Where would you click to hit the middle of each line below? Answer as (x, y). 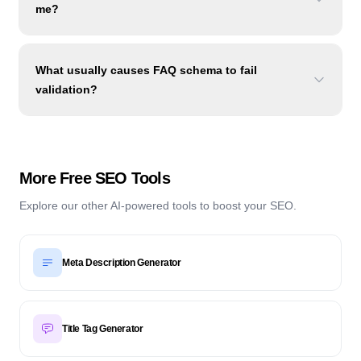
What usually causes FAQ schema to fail (146, 70)
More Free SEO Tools (95, 178)
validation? (66, 89)
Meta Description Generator (122, 263)
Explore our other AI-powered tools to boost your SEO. (158, 205)
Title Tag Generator (103, 329)
